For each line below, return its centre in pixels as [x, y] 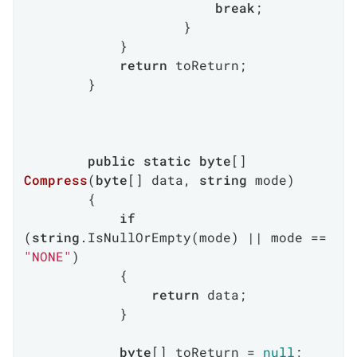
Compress [56, 180]
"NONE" [48, 256]
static [167, 161]
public [112, 161]
